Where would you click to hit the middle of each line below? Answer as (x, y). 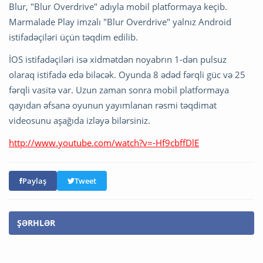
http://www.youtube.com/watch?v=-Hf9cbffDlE (104, 143)
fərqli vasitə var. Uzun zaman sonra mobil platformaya (119, 90)
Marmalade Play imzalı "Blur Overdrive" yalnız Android (120, 22)
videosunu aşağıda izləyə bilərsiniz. (80, 121)
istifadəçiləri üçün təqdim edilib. (73, 37)
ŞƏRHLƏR (36, 223)
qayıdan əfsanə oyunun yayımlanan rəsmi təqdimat (113, 105)
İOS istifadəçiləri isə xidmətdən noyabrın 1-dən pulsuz (118, 60)
